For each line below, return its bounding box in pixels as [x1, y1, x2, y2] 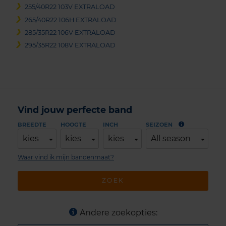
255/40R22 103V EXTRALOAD [25, 3, 116, 11]
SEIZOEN [146, 121, 173, 128]
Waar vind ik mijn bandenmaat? [18, 153, 114, 161]
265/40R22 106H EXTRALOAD [25, 16, 117, 24]
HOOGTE [60, 121, 86, 128]
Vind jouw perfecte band [18, 104, 132, 115]
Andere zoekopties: [79, 208, 157, 218]
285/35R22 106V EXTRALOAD [25, 28, 116, 36]
